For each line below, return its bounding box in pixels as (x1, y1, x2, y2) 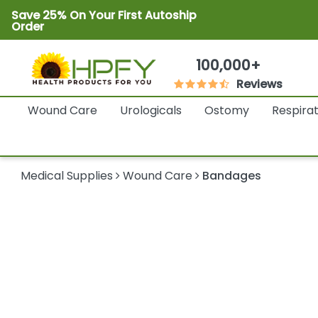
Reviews (236, 76, 283, 93)
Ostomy (204, 102, 249, 119)
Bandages (202, 168, 262, 185)
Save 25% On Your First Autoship (11, 7, 197, 23)
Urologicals (119, 102, 182, 119)
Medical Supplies (21, 168, 114, 185)
